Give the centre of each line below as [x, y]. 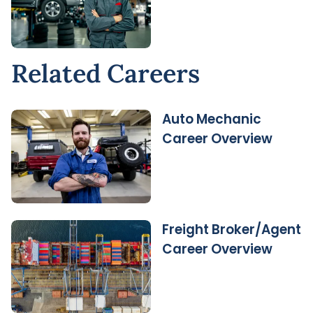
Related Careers [105, 73]
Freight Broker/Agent [232, 229]
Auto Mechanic [212, 119]
